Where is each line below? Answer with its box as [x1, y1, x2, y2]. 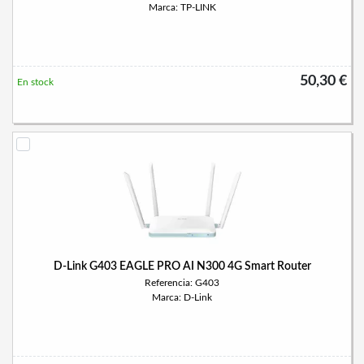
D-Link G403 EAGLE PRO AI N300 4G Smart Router [53, 261, 311, 272]
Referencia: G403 [145, 278, 219, 288]
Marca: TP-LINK [148, 2, 216, 12]
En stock [17, 77, 54, 87]
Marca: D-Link [152, 292, 212, 302]
